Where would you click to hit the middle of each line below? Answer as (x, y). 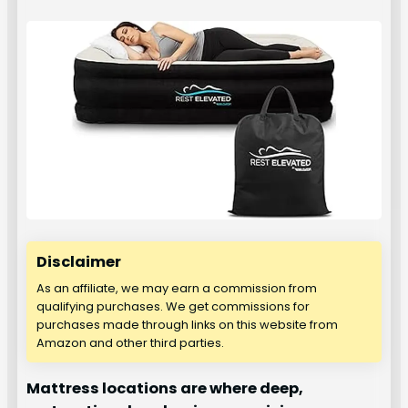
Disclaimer (79, 262)
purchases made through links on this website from (188, 325)
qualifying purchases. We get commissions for (173, 307)
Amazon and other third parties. (131, 343)
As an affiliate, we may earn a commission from (177, 289)
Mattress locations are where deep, (165, 389)
